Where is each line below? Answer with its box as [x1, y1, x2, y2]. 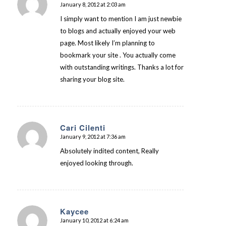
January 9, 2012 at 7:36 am [60, 133, 126, 140]
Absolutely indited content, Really [60, 146, 159, 155]
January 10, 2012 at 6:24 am [60, 216, 129, 223]
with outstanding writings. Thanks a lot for [60, 63, 184, 71]
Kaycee [60, 205, 89, 217]
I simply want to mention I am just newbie [60, 14, 182, 23]
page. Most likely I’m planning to [60, 38, 155, 47]
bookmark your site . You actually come [60, 50, 176, 59]
